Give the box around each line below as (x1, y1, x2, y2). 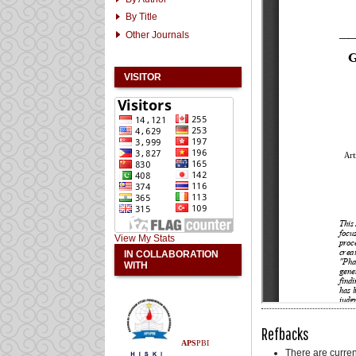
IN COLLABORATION (124, 248, 219, 260)
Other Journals (126, 29, 190, 41)
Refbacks (261, 323, 309, 343)
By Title (126, 11, 158, 23)
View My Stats (114, 232, 175, 244)
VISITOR (124, 71, 161, 83)
